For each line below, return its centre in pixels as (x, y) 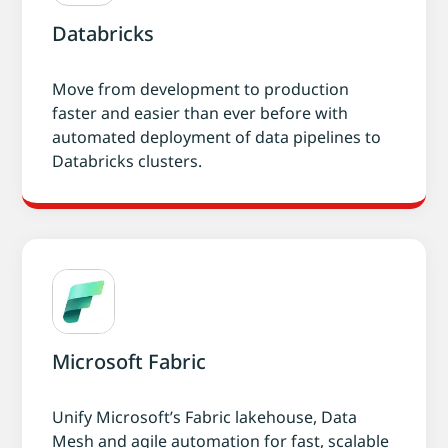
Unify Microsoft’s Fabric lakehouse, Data (205, 416)
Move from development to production (201, 88)
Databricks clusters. (127, 160)
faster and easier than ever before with (200, 112)
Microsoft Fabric (129, 361)
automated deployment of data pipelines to (217, 136)
